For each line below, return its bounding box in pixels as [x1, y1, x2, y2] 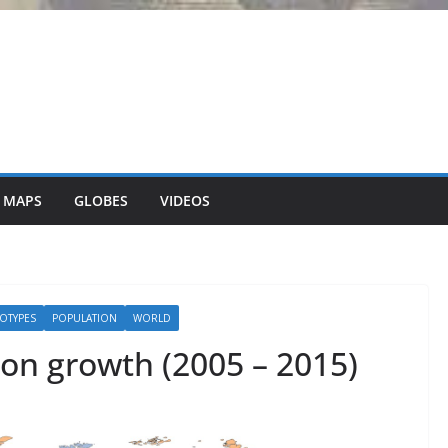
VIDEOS [160, 191, 210, 210]
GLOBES [74, 191, 128, 210]
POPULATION [52, 311, 117, 325]
